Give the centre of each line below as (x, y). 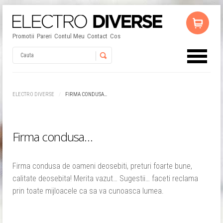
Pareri (44, 36)
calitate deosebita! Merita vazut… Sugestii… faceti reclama (105, 178)
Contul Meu (69, 36)
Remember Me (128, 141)
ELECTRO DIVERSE (33, 94)
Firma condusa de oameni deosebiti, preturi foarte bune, (102, 166)
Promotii (23, 36)
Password (66, 117)
